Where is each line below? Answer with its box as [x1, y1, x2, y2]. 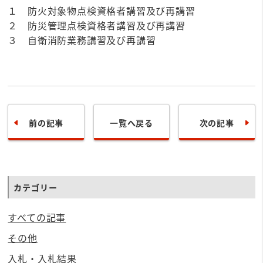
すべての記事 [8, 210, 66, 224]
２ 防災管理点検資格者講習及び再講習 [8, 18, 186, 32]
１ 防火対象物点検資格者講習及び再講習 [8, 4, 195, 18]
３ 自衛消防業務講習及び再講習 [8, 33, 156, 47]
